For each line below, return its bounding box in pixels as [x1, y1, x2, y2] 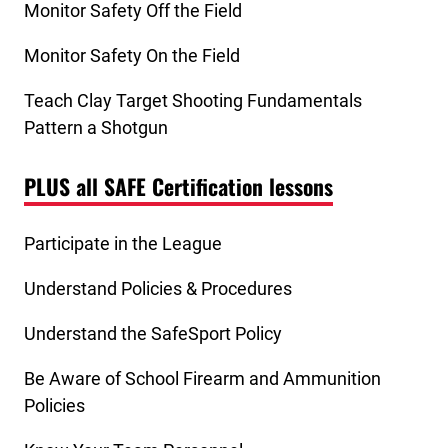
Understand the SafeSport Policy [24, 323, 282, 345]
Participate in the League [24, 233, 222, 255]
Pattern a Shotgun [24, 116, 168, 138]
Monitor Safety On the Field [24, 44, 244, 66]
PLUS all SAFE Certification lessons [24, 169, 333, 202]
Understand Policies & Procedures [24, 278, 292, 300]
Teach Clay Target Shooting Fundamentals [24, 89, 362, 111]
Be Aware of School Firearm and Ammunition [24, 368, 381, 390]
